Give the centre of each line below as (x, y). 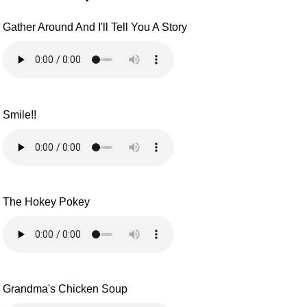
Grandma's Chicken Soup (65, 289)
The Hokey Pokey (47, 202)
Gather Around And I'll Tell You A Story (95, 27)
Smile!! (20, 114)
